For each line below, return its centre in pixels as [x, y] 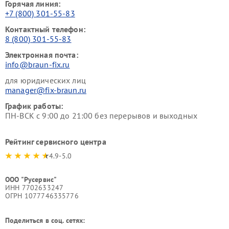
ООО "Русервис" [31, 179]
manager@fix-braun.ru [46, 90]
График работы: [34, 106]
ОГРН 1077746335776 [42, 196]
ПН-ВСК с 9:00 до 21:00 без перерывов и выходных [101, 116]
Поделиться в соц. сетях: [45, 220]
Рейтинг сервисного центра [56, 142]
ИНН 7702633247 [35, 188]
